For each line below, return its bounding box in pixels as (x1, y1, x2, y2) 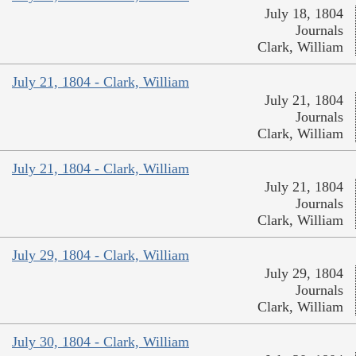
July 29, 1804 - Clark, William (12, 247, 189, 264)
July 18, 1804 (265, 6, 343, 22)
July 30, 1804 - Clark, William (12, 334, 189, 350)
